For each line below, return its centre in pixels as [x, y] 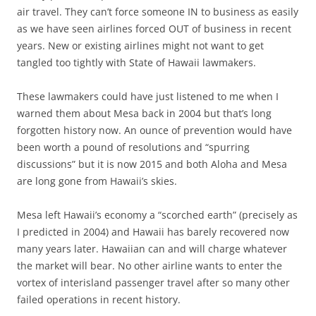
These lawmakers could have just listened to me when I [148, 96]
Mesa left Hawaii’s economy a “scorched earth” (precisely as [157, 214]
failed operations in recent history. [99, 299]
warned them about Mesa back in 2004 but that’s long [144, 113]
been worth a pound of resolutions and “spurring [133, 147]
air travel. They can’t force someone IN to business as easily [158, 11]
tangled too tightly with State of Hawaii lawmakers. [136, 62]
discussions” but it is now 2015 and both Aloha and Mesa [152, 164]
